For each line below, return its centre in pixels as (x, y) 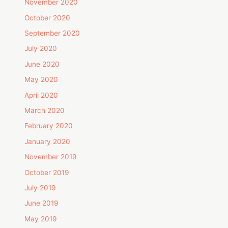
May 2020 (41, 80)
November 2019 (51, 157)
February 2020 (49, 126)
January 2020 (48, 141)
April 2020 (41, 95)
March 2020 (45, 111)
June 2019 (42, 203)
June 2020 (42, 64)
